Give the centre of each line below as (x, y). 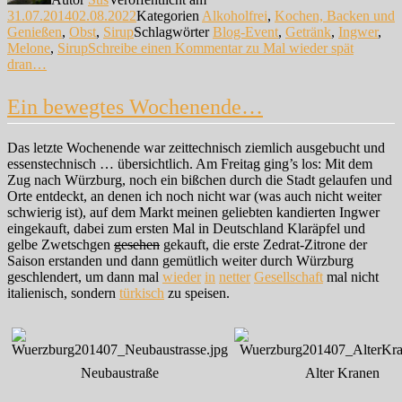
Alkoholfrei (235, 16)
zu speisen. (197, 293)
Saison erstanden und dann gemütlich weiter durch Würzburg (180, 261)
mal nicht (351, 277)
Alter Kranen (342, 373)
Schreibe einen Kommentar (165, 48)
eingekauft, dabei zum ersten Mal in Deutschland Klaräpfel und (186, 229)
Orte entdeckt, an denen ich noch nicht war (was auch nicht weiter (194, 197)
